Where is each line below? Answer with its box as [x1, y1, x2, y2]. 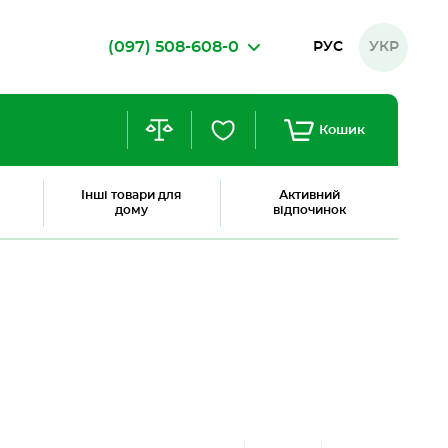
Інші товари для [81, 189, 182, 201]
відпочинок [272, 204, 346, 216]
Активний [278, 189, 340, 201]
